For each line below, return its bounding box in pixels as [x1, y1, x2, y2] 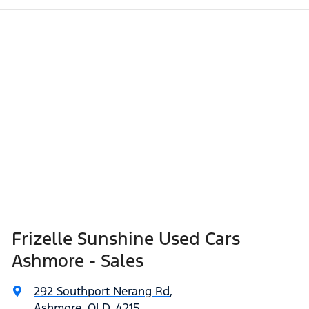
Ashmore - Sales [12, 250, 143, 272]
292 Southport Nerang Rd [34, 283, 170, 299]
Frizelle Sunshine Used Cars [12, 228, 240, 250]
